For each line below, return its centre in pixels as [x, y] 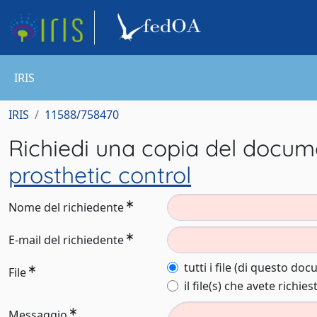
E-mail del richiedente [66, 240]
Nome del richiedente [66, 207]
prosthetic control [100, 175]
